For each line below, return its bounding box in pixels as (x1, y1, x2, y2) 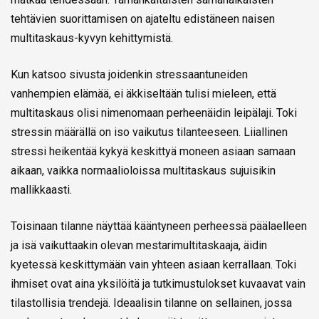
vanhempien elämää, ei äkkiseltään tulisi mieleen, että (11, 86, 276, 100)
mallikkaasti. (11, 182, 72, 197)
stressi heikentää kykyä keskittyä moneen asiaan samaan (11, 144, 296, 158)
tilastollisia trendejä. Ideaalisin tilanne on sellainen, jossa (11, 296, 292, 310)
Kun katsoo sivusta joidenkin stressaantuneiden (11, 67, 248, 81)
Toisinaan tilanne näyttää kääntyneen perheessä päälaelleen (11, 219, 307, 233)
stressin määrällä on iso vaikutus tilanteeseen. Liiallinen (11, 125, 288, 139)
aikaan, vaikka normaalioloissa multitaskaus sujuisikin (11, 163, 276, 177)
